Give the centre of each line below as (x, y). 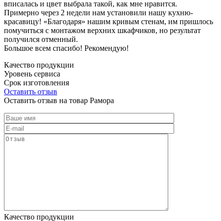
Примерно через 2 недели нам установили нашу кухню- (98, 12)
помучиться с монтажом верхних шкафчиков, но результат (102, 30)
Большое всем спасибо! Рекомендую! (66, 48)
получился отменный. (41, 39)
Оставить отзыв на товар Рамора (59, 100)
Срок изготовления (37, 82)
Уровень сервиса (32, 74)
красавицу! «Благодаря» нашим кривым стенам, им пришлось (109, 21)
